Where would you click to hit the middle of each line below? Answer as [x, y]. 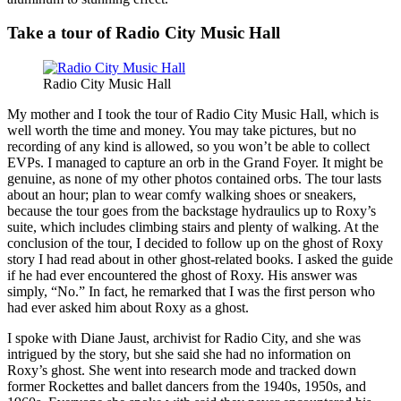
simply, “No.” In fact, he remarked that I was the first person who [191, 292]
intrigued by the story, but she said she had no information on [179, 354]
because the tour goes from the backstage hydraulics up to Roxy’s [192, 211]
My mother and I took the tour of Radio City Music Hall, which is [193, 115]
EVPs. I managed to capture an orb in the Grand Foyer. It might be [195, 163]
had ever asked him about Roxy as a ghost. [128, 308]
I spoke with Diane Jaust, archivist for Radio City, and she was [184, 338]
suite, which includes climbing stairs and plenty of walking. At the [193, 227]
